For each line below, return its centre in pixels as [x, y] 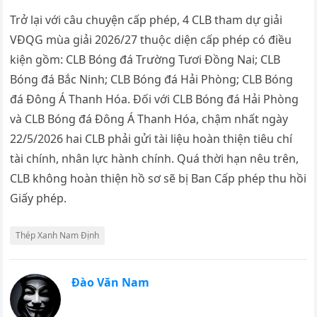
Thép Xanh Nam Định [58, 235]
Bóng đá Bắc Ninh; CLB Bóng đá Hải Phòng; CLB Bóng [152, 79]
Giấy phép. [39, 198]
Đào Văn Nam [111, 282]
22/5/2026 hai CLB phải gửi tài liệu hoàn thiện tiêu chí [151, 138]
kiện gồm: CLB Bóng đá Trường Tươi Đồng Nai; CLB [145, 59]
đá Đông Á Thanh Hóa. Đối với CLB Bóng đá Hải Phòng [155, 99]
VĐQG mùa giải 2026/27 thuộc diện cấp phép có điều [151, 39]
